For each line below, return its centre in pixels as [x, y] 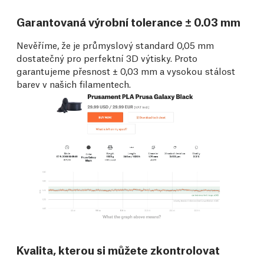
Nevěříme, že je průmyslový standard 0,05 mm [115, 45]
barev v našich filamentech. [74, 84]
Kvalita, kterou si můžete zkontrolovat [118, 250]
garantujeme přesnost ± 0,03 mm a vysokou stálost [126, 71]
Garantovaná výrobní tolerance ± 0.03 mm [128, 22]
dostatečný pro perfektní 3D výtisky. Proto [107, 58]
